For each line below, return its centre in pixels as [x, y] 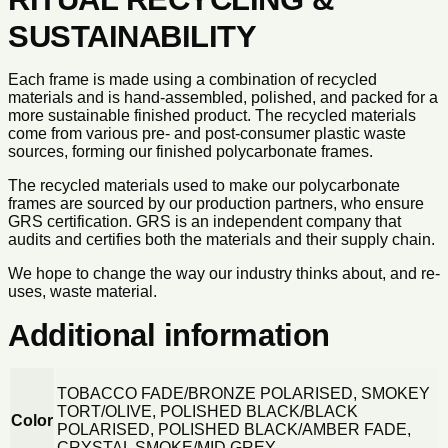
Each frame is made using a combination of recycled [192, 79]
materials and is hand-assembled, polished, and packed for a [223, 97]
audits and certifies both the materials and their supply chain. [221, 239]
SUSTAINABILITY [132, 36]
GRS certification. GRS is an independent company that [204, 221]
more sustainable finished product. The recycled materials [212, 115]
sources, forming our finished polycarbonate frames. [190, 151]
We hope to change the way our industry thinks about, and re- [224, 273]
